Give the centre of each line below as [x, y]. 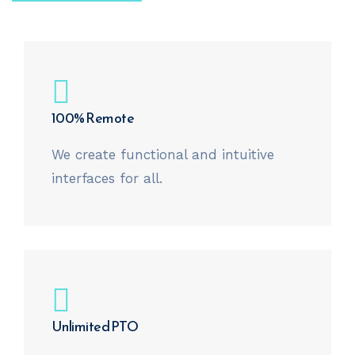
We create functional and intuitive [163, 155]
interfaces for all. [107, 178]
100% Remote [93, 118]
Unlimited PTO [95, 326]
